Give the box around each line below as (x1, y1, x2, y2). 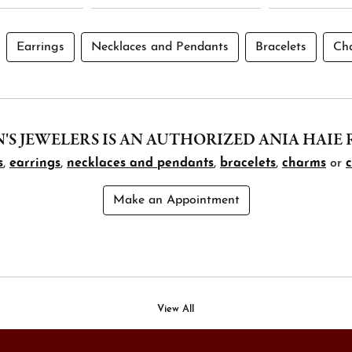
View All (157, 303, 194, 314)
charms (282, 156, 326, 170)
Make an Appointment (112, 193, 240, 207)
